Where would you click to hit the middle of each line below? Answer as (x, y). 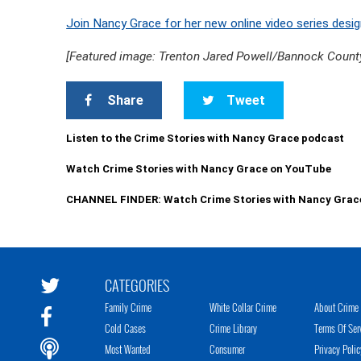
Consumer (227, 349)
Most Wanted (128, 349)
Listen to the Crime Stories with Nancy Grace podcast (205, 138)
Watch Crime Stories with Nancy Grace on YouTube (199, 169)
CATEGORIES (137, 285)
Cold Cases (125, 328)
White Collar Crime (243, 307)
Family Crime (128, 307)
